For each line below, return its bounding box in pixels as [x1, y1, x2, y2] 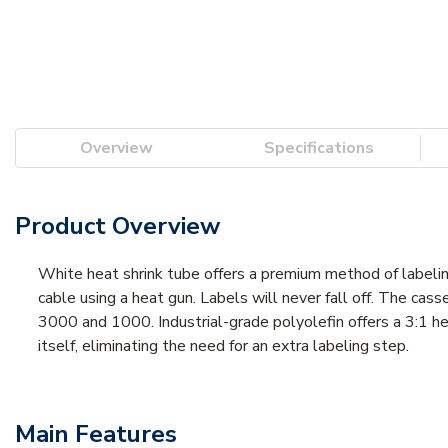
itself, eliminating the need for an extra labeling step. [38, 334, 409, 357]
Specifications [264, 136, 374, 159]
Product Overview [15, 209, 220, 242]
